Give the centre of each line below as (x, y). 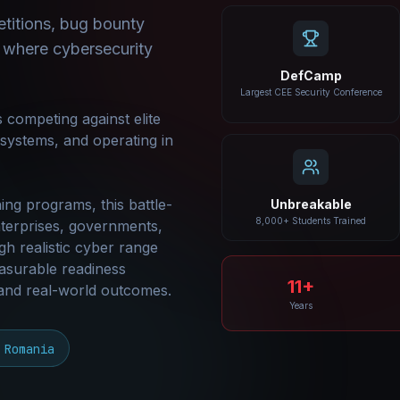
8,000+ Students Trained (311, 220)
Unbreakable (311, 204)
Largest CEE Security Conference (311, 92)
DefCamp (311, 75)
